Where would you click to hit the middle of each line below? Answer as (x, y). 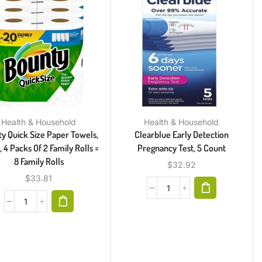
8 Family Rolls (39, 162)
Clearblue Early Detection (181, 135)
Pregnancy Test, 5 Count (181, 148)
